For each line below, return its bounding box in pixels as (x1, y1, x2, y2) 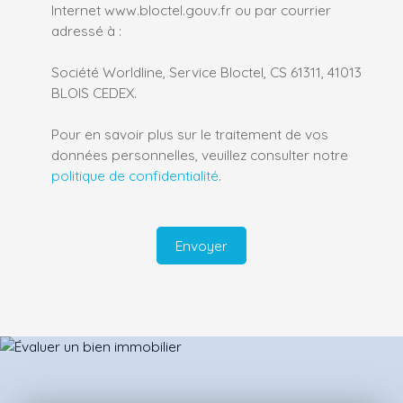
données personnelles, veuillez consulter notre (51, 146, 348, 165)
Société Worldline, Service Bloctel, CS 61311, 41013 (51, 63, 362, 82)
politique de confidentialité (51, 166, 219, 185)
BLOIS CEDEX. (51, 84, 137, 103)
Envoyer (175, 236, 228, 255)
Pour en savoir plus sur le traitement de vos (51, 125, 328, 144)
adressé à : (51, 22, 121, 40)
